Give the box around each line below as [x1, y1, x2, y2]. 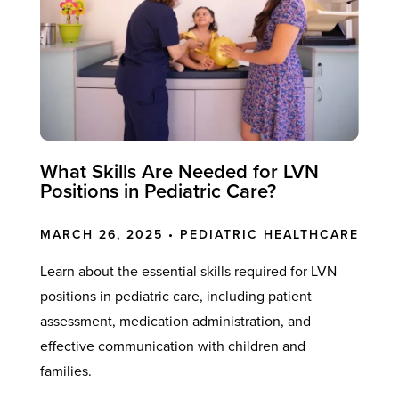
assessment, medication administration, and [39, 312, 311, 330]
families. [39, 362, 92, 380]
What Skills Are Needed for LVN [39, 159, 319, 183]
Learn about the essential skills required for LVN [39, 262, 337, 281]
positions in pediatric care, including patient [39, 287, 312, 305]
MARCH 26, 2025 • [39, 226, 180, 242]
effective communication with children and [39, 337, 305, 355]
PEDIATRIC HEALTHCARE [179, 226, 359, 242]
